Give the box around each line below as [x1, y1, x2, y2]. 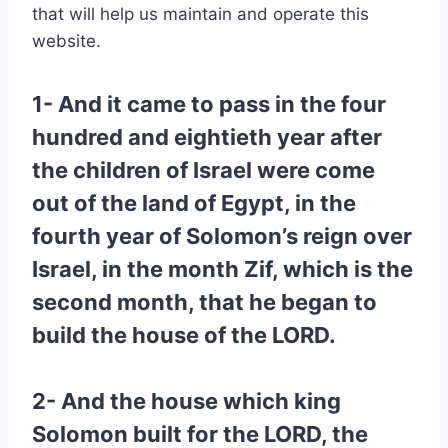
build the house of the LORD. [32, 322, 336, 348]
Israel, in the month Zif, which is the [32, 256, 413, 282]
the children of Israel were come [32, 157, 375, 183]
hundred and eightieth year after [32, 124, 382, 150]
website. [32, 31, 101, 51]
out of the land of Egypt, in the [32, 190, 356, 216]
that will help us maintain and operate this [32, 4, 369, 24]
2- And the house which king [32, 388, 341, 414]
